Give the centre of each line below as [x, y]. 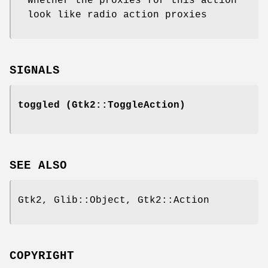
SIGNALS [35, 70]
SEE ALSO [38, 165]
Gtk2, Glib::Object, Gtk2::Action [114, 200]
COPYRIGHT [42, 256]
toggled [39, 105]
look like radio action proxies [117, 15]
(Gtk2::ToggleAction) [123, 105]
